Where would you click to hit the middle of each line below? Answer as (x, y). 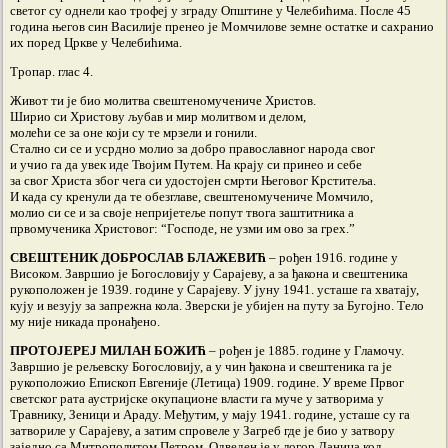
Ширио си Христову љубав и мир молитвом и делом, (158, 116)
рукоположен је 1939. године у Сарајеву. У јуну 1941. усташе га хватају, (214, 289)
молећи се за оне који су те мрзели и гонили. (133, 132)
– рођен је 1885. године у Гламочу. (305, 350)
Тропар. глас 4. (51, 71)
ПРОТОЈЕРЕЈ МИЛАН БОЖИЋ (108, 350)
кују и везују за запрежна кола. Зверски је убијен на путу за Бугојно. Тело (217, 305)
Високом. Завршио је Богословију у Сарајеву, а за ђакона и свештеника (209, 273)
